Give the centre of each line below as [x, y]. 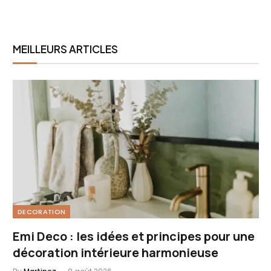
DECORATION [42, 211]
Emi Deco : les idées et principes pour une [134, 236]
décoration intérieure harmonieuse [116, 252]
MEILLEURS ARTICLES [65, 49]
